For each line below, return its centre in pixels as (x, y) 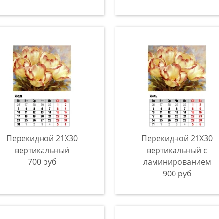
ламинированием (177, 162)
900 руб (177, 174)
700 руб (42, 162)
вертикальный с (177, 150)
